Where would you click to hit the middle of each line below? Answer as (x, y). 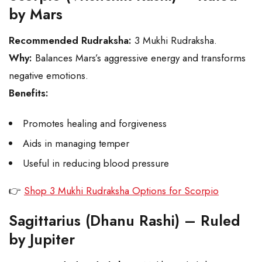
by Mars (36, 14)
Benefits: (29, 93)
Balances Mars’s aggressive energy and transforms (139, 58)
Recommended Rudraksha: (70, 41)
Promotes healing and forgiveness (95, 124)
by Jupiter (42, 239)
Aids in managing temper (76, 144)
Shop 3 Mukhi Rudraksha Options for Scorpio (121, 191)
